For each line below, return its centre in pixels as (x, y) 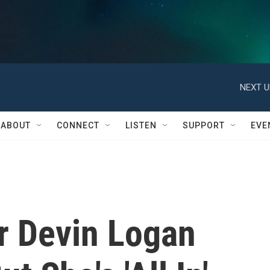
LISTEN (141, 125)
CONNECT (78, 125)
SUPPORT (204, 125)
